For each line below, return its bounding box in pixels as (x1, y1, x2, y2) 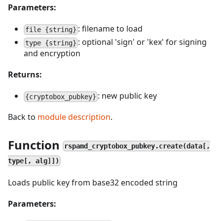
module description (37, 111, 110, 122)
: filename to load (78, 23, 143, 34)
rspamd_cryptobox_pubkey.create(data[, (64, 142, 211, 150)
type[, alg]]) (8, 156, 59, 165)
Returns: (8, 69, 42, 80)
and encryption (24, 48, 80, 59)
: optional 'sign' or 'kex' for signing (78, 37, 207, 47)
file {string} (25, 25, 77, 34)
